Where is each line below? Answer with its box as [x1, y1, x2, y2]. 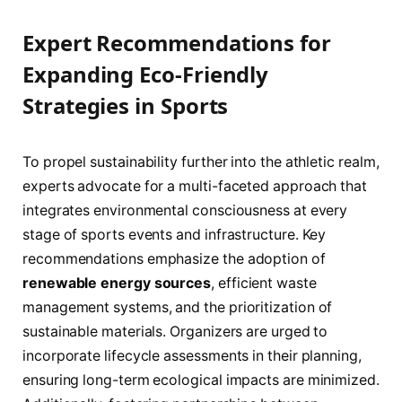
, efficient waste [211, 274, 317, 292]
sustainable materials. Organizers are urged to [22, 322, 328, 340]
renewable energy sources [22, 274, 212, 292]
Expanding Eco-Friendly [22, 58, 269, 89]
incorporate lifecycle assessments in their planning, [22, 346, 362, 364]
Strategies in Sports [22, 90, 229, 120]
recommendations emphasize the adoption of [22, 249, 326, 267]
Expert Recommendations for [22, 27, 331, 57]
